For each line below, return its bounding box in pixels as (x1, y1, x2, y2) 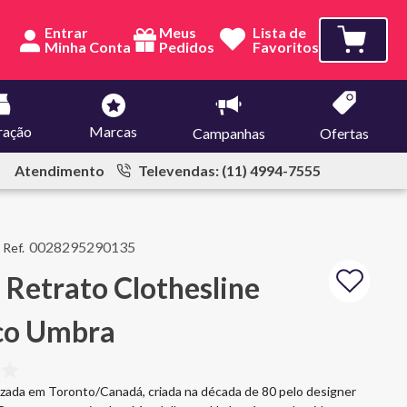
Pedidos (159, 38, 214, 55)
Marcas (89, 123, 137, 140)
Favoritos (253, 38, 319, 55)
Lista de (253, 24, 306, 41)
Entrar (45, 24, 88, 41)
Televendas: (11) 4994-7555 (134, 162, 321, 179)
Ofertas (319, 124, 369, 142)
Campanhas (192, 124, 265, 142)
